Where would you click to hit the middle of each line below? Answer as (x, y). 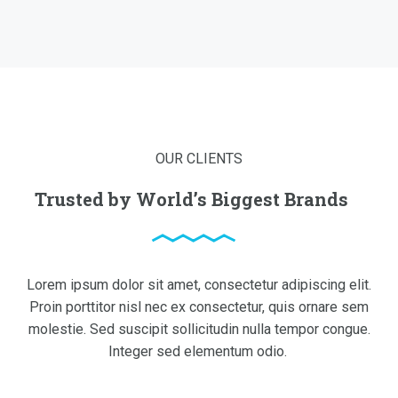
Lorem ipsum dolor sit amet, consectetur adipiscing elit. (199, 206)
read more (221, 374)
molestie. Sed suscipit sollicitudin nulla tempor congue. (199, 251)
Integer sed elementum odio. (199, 273)
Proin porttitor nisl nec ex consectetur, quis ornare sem (199, 228)
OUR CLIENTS (199, 80)
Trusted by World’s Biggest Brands (191, 120)
